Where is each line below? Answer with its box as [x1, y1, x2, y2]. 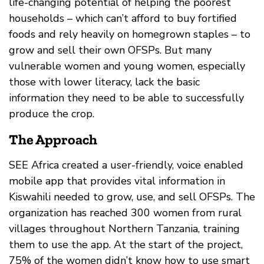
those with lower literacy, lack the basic [9, 75, 200, 90]
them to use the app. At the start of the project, [9, 237, 243, 252]
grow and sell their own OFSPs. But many [9, 43, 212, 58]
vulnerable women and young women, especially [9, 59, 245, 74]
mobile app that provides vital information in [9, 174, 225, 189]
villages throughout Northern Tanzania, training [9, 222, 240, 236]
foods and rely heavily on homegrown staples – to [9, 27, 250, 42]
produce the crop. [9, 107, 94, 121]
